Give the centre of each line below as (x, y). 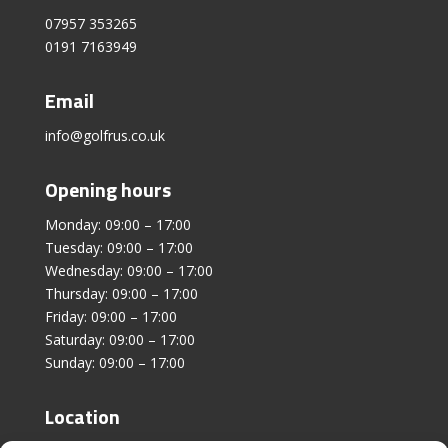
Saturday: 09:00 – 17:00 (119, 339)
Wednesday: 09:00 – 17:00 (128, 270)
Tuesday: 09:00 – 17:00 (118, 247)
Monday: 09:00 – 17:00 (117, 224)
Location (82, 416)
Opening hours (107, 189)
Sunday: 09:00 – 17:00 (114, 362)
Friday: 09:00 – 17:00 (110, 316)
